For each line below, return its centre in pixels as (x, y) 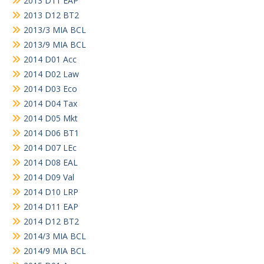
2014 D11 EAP (51, 206)
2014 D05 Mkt (51, 118)
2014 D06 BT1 (51, 133)
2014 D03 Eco (50, 88)
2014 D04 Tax (50, 103)
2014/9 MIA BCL (55, 250)
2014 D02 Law (51, 74)
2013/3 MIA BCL (55, 29)
